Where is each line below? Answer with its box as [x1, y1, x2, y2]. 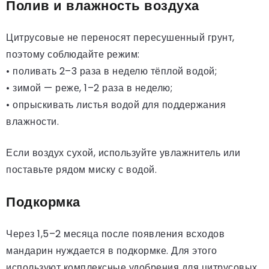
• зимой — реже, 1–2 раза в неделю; [6, 80, 172, 95]
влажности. [6, 114, 59, 128]
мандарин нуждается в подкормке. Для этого [6, 243, 217, 258]
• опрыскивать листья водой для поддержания [6, 97, 226, 112]
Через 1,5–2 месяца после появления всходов [6, 226, 225, 241]
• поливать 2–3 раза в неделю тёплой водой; [6, 64, 217, 78]
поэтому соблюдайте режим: [6, 47, 140, 61]
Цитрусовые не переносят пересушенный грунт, [6, 30, 235, 44]
